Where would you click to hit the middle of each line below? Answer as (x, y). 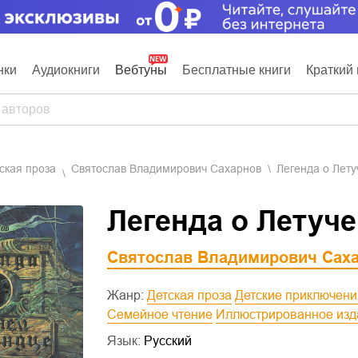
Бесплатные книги (237, 70)
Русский (168, 341)
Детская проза (194, 295)
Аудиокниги (66, 70)
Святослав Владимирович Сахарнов (166, 169)
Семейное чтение (165, 314)
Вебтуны (141, 70)
